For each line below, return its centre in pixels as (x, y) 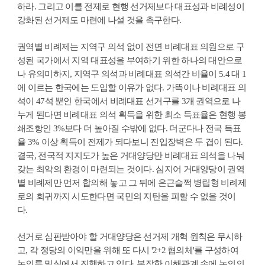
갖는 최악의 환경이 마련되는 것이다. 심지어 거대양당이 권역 (131, 169)
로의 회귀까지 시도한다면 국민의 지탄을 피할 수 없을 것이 (127, 196)
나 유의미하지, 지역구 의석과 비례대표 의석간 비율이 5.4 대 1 (132, 74)
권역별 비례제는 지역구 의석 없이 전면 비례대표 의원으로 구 (131, 46)
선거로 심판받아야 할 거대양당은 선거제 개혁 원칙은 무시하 (130, 236)
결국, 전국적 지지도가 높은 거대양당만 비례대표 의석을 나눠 (131, 155)
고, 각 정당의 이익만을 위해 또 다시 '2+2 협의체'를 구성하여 (128, 250)
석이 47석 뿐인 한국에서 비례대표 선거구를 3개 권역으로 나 (129, 101)
